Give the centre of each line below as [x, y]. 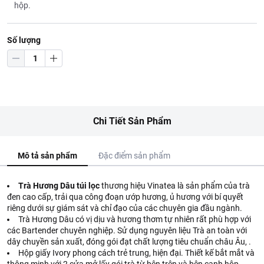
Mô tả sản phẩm [47, 156]
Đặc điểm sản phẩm [134, 156]
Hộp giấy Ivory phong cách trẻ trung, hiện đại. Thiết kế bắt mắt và [136, 253]
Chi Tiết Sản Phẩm [132, 121]
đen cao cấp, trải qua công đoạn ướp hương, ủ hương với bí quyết [125, 197]
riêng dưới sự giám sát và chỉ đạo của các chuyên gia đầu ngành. [125, 208]
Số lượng [24, 40]
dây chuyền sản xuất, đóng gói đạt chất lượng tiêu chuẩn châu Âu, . [129, 242]
